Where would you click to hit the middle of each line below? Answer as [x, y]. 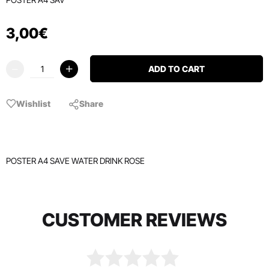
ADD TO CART [177, 68]
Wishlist [33, 103]
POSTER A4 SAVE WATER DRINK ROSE [75, 161]
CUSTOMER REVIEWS [134, 220]
